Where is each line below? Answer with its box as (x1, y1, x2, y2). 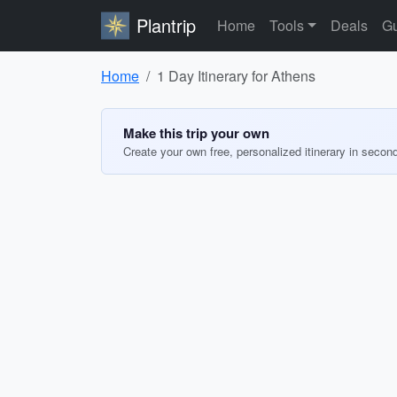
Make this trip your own (123, 123, 269, 143)
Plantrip (136, 12, 196, 38)
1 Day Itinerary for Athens (157, 66, 315, 86)
